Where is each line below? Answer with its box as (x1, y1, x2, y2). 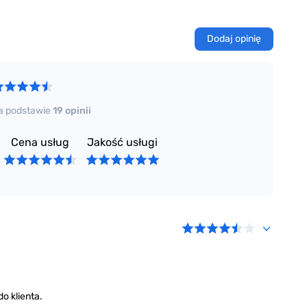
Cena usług (11, 136, 70, 149)
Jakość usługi (87, 136, 158, 149)
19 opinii (52, 105, 91, 117)
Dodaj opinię (207, 33, 262, 45)
